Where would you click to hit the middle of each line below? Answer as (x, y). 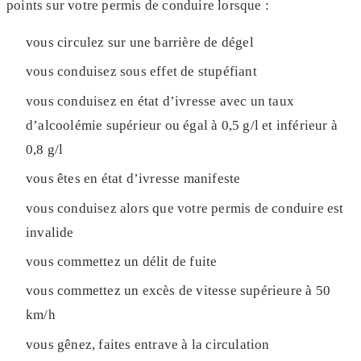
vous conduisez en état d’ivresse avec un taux (160, 101)
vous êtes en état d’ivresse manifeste (133, 179)
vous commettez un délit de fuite (122, 262)
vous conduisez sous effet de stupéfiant (141, 72)
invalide (50, 232)
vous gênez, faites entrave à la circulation (148, 344)
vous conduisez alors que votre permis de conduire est (185, 208)
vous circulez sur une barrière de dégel (140, 43)
